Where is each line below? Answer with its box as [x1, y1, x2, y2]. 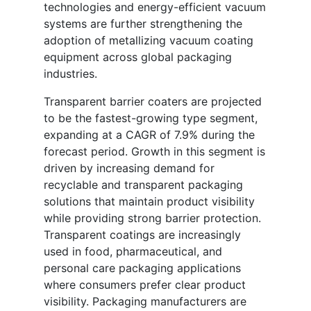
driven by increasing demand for [44, 161, 215, 176]
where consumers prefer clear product [44, 278, 246, 292]
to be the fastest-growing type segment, [44, 111, 258, 126]
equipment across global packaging [44, 50, 232, 65]
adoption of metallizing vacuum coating [44, 33, 253, 48]
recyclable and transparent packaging [44, 178, 243, 192]
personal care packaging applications [44, 261, 241, 276]
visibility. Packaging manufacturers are [44, 294, 246, 309]
